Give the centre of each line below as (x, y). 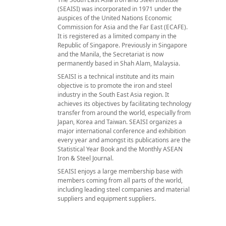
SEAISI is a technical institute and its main (116, 76)
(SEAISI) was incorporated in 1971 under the (120, 9)
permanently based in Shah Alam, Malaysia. (119, 63)
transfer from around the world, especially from (124, 112)
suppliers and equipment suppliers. (107, 198)
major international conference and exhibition (122, 131)
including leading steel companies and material (124, 189)
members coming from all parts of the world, (120, 180)
